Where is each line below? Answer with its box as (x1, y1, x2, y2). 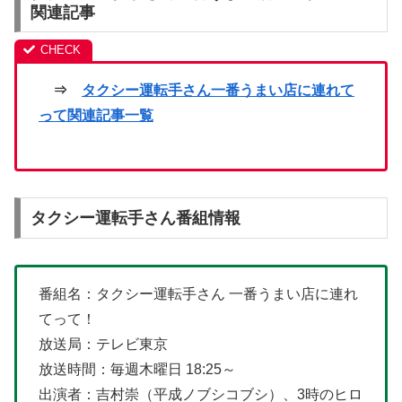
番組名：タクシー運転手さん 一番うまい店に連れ (39, 285, 358, 301)
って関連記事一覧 (39, 108, 153, 124)
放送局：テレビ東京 (39, 336, 168, 352)
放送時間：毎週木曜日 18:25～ (39, 361, 236, 377)
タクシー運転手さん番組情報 (30, 208, 240, 227)
